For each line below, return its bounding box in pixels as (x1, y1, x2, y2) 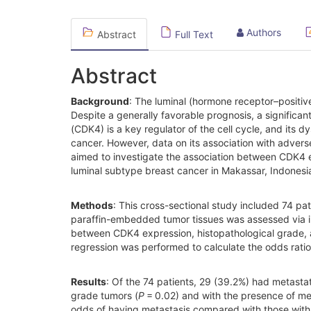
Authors (244, 26, 281, 38)
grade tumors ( (71, 289, 138, 301)
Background (71, 94, 129, 107)
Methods (71, 199, 113, 211)
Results (71, 275, 106, 287)
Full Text (172, 28, 213, 40)
